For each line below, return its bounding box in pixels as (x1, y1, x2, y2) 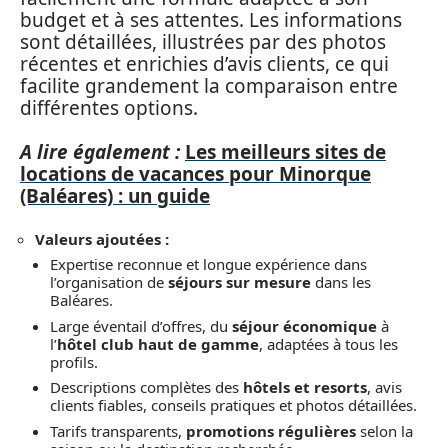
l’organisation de (50, 272, 168, 292)
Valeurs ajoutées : (35, 228, 169, 249)
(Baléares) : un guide (20, 183, 210, 209)
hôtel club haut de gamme (57, 333, 259, 354)
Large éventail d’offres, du (50, 315, 232, 336)
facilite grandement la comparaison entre (20, 72, 398, 99)
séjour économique (232, 315, 377, 336)
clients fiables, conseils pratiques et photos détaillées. (50, 395, 417, 415)
